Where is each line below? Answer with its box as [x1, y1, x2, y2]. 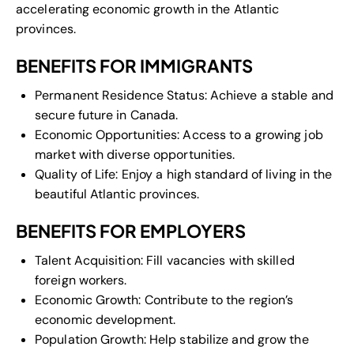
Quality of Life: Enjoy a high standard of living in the [35, 166, 333, 183]
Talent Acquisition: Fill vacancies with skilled [35, 252, 295, 269]
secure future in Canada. [35, 107, 179, 124]
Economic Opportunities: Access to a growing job [35, 126, 323, 144]
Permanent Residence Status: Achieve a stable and [35, 87, 333, 104]
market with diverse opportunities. [35, 146, 235, 164]
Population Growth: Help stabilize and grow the [35, 331, 309, 348]
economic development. [35, 311, 176, 329]
